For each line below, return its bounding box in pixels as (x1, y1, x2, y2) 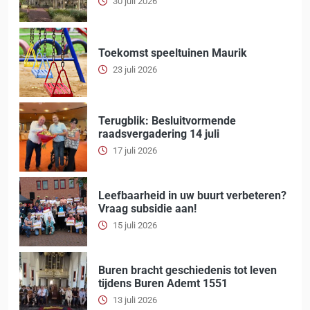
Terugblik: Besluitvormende (98, 113, 236, 127)
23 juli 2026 (113, 64, 157, 75)
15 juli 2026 (113, 219, 157, 230)
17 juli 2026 (113, 145, 157, 156)
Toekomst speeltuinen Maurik (98, 46, 247, 60)
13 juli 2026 (113, 294, 157, 305)
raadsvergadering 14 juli (98, 127, 225, 140)
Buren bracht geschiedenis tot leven (98, 263, 277, 277)
